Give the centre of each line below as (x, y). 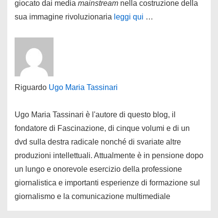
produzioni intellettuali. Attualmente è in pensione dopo (109, 155)
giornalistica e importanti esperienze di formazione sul (107, 183)
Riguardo (32, 87)
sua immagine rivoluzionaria (63, 17)
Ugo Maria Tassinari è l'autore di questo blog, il (95, 115)
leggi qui (128, 17)
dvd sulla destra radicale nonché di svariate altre (98, 142)
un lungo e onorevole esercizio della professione (98, 169)
